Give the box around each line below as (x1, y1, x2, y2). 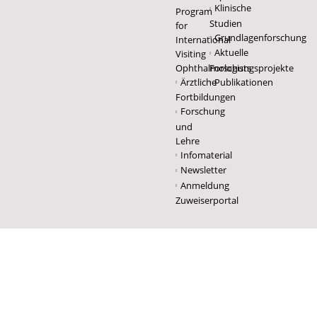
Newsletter (180, 163, 226, 177)
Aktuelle (214, 46, 248, 59)
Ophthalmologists (175, 61, 251, 74)
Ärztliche (180, 75, 217, 88)
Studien (209, 16, 242, 30)
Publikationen (214, 75, 273, 88)
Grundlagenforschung (214, 30, 306, 44)
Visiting (175, 47, 206, 60)
